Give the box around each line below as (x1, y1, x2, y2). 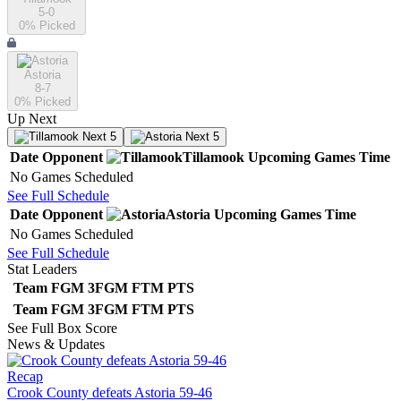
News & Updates (7, 337, 105, 353)
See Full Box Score (7, 320, 117, 337)
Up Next (7, 111, 56, 127)
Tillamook (183, 149, 244, 166)
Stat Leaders (7, 261, 77, 277)
